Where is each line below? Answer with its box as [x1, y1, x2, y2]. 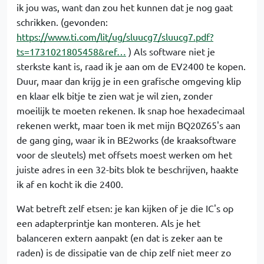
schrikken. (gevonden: [16, 16, 108, 28]
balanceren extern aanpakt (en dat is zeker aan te [16, 232, 223, 243]
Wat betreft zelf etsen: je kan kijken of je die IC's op [16, 202, 233, 214]
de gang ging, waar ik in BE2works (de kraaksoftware [16, 134, 236, 146]
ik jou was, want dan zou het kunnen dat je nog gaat [16, 1, 233, 13]
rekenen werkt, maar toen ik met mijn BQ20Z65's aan [16, 119, 240, 131]
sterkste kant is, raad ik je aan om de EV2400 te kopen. [16, 60, 246, 72]
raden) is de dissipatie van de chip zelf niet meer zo [16, 246, 231, 258]
